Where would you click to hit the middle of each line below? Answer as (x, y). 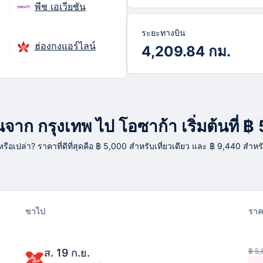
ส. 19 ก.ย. (67, 253)
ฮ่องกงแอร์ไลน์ (65, 45)
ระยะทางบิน (163, 33)
